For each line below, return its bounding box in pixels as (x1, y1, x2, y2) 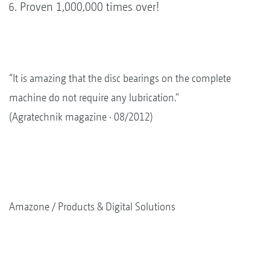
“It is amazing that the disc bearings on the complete (9, 71, 231, 84)
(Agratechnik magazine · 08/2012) (9, 110, 153, 123)
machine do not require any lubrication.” (9, 90, 179, 104)
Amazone (9, 199, 49, 213)
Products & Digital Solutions (58, 199, 175, 213)
